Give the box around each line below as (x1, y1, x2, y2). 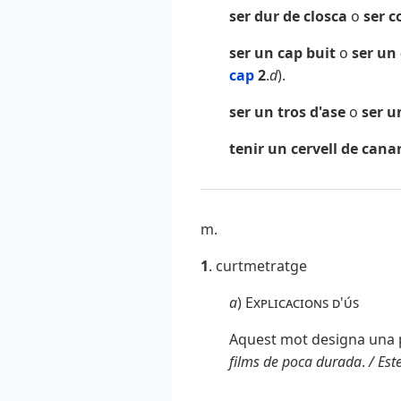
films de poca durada (229, 352, 362, 372)
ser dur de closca (229, 6, 351, 27)
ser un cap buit (229, 43, 339, 64)
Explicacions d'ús (245, 293, 359, 313)
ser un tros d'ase (229, 102, 349, 123)
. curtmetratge (209, 256, 307, 277)
